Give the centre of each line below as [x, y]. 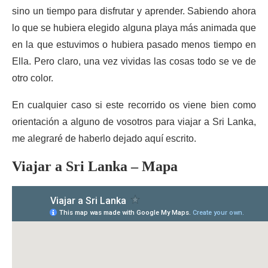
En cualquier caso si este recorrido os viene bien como [134, 105]
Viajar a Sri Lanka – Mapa [95, 166]
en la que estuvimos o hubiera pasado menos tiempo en [134, 45]
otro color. [33, 78]
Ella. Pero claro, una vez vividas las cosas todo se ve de [134, 61]
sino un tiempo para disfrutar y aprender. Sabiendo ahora [134, 11]
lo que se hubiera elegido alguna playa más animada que [134, 28]
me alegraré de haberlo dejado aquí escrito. [104, 138]
